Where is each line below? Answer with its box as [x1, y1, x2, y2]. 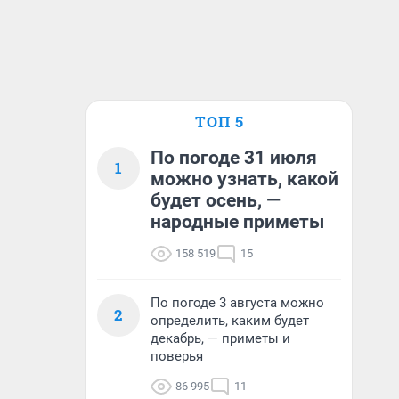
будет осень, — [151, 190, 281, 211]
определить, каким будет [151, 313, 309, 329]
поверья [151, 348, 203, 364]
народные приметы [151, 211, 324, 232]
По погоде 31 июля [151, 147, 317, 168]
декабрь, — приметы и [151, 330, 290, 346]
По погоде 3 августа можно [151, 295, 324, 311]
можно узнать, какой [151, 168, 338, 190]
